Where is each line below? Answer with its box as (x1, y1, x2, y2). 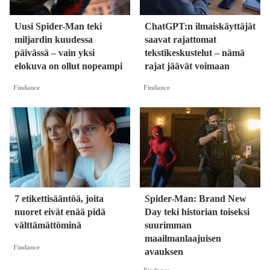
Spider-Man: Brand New (145, 193, 246, 204)
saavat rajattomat (145, 34, 216, 45)
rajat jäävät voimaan (145, 60, 230, 71)
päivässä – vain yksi (14, 47, 95, 58)
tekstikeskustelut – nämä (145, 47, 245, 58)
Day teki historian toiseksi (145, 207, 250, 218)
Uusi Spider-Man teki (14, 20, 102, 31)
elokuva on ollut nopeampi (14, 60, 122, 71)
